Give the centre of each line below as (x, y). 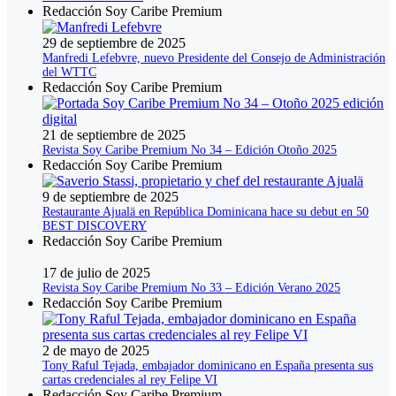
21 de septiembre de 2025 (114, 135)
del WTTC (69, 72)
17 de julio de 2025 (96, 273)
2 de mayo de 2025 (96, 351)
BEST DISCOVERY (95, 226)
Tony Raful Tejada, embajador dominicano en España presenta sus (208, 366)
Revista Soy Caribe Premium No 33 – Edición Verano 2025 (191, 288)
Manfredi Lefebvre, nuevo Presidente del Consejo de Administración (214, 58)
